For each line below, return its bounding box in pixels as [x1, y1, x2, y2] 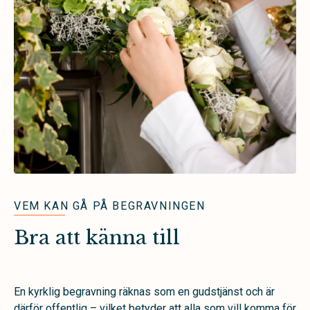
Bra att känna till [14, 225, 180, 250]
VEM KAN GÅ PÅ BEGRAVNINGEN [14, 199, 206, 212]
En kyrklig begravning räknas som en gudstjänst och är [14, 284, 275, 298]
